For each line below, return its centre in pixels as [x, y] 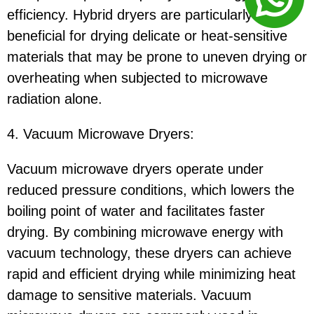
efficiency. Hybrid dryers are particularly [130, 15]
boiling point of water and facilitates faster [136, 211]
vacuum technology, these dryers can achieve [149, 253]
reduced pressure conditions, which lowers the [151, 190]
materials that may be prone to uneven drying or [157, 57]
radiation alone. [55, 99]
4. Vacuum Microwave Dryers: [101, 134]
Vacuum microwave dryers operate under [135, 169]
